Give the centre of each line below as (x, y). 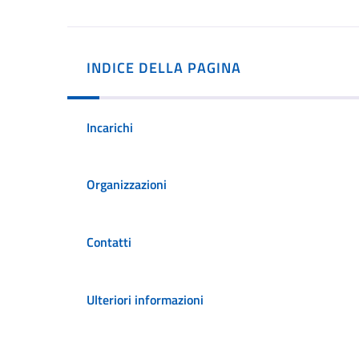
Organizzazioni (127, 185)
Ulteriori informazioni (145, 299)
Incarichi (110, 127)
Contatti (109, 242)
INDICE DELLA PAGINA (164, 67)
